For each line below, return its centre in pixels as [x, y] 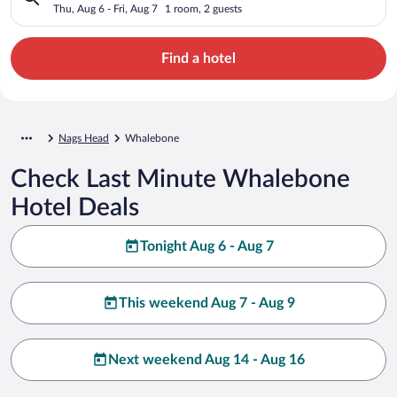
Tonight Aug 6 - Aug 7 [206, 246]
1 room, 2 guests [203, 8]
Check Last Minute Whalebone [180, 179]
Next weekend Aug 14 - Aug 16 [206, 359]
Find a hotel [198, 58]
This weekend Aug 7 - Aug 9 [206, 303]
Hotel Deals [75, 207]
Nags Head [84, 138]
